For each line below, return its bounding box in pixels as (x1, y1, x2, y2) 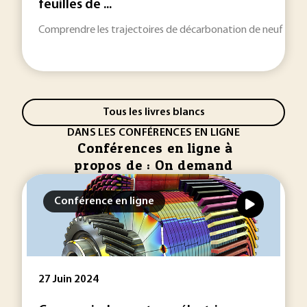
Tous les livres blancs (102, 106, 205, 118)
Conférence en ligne (54, 196, 154, 207)
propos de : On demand (74, 157, 233, 173)
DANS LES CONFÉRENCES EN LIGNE (66, 127, 241, 138)
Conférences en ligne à (77, 140, 233, 156)
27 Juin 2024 (38, 274, 99, 285)
